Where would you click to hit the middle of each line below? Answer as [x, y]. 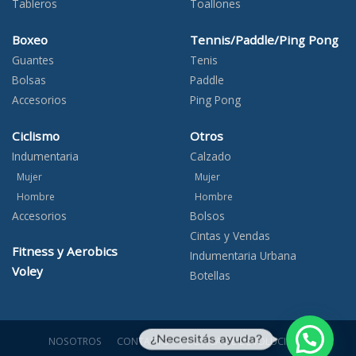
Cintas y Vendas [230, 235]
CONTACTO [141, 342]
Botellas [210, 275]
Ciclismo [36, 135]
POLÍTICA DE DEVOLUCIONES [246, 342]
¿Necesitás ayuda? [206, 339]
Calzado [211, 156]
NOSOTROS [73, 342]
